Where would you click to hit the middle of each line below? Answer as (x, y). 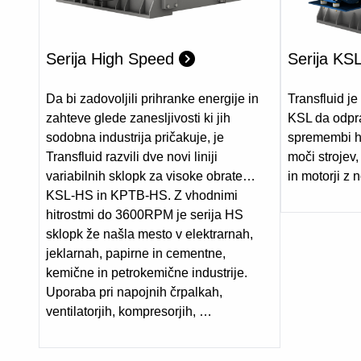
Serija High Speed (112, 59)
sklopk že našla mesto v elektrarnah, (149, 234)
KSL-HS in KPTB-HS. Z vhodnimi (142, 196)
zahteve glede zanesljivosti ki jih (138, 118)
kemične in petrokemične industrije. (147, 273)
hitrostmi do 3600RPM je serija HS (145, 215)
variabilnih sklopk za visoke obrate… (151, 176)
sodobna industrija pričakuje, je (135, 138)
